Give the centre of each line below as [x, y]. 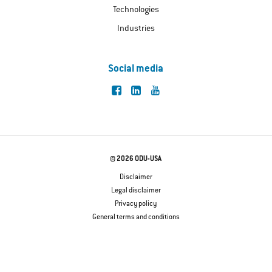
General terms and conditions [136, 218]
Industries [136, 29]
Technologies [136, 11]
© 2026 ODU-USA [136, 160]
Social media [136, 69]
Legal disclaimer [136, 191]
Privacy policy [136, 205]
